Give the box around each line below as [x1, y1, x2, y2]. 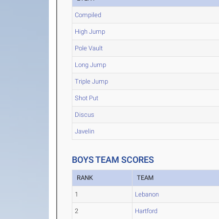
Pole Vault [75, 44, 103, 52]
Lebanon [135, 191, 159, 198]
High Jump [75, 28, 106, 35]
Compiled [75, 11, 102, 19]
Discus [75, 111, 95, 118]
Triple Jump [75, 78, 109, 85]
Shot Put [75, 94, 99, 102]
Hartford [135, 207, 158, 215]
